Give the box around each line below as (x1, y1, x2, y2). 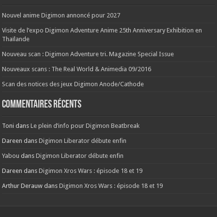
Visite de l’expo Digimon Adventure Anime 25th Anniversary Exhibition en (2, 27, 202, 34)
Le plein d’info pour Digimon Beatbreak (31, 122, 140, 130)
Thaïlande (2, 35, 30, 43)
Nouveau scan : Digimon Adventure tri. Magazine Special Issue (2, 50, 174, 58)
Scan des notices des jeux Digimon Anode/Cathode (2, 80, 144, 88)
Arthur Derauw (2, 182, 43, 190)
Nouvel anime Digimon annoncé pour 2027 (2, 12, 121, 19)
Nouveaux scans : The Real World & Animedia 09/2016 (2, 65, 152, 73)
